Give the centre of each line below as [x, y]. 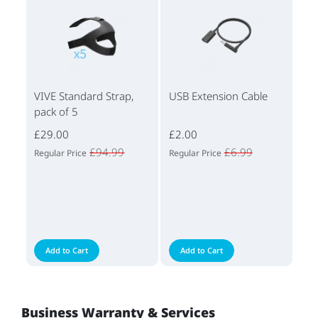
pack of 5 [56, 111]
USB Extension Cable [218, 95]
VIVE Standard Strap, [84, 95]
